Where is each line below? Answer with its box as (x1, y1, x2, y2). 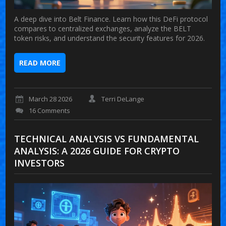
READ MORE (19, 58, 61, 68)
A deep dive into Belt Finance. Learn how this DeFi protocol (14, 14, 208, 24)
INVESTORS (14, 157, 65, 169)
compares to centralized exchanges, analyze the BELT (14, 23, 192, 33)
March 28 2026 (29, 94, 73, 104)
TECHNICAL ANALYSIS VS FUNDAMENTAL (14, 133, 199, 145)
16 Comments (29, 106, 71, 116)
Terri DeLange (101, 94, 145, 104)
